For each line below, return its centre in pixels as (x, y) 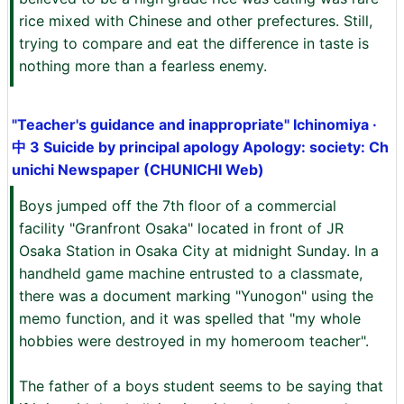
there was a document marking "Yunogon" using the (196, 296)
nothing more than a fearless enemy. (143, 66)
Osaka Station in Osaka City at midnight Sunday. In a (199, 251)
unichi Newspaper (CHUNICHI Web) (138, 170)
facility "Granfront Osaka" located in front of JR (181, 228)
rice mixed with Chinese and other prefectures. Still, (196, 21)
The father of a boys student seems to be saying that (201, 386)
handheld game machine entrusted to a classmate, (191, 273)
